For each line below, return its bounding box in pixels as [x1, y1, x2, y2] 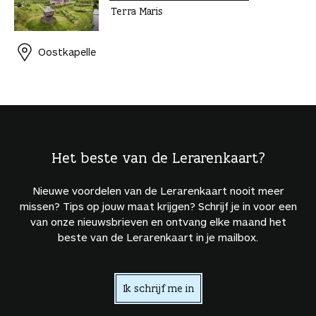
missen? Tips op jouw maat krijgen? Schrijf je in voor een [19, 199, 297, 212]
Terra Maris [111, 4, 163, 18]
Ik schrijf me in [122, 281, 194, 295]
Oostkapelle [38, 46, 96, 59]
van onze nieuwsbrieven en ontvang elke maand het [30, 214, 286, 228]
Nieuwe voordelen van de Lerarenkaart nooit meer [32, 183, 284, 197]
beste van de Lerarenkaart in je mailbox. [58, 230, 258, 243]
